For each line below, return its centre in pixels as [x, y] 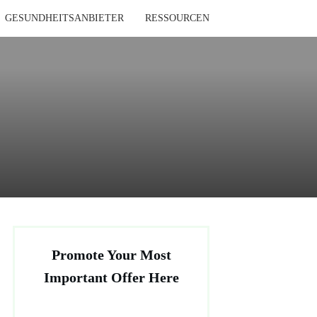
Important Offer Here [111, 277]
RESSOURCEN [177, 18]
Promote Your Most [111, 255]
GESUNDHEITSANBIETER [64, 18]
